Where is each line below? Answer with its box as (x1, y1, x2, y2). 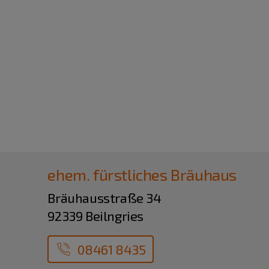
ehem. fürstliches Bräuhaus (47, 165, 237, 184)
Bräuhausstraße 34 (47, 190, 162, 206)
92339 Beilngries (47, 208, 144, 224)
